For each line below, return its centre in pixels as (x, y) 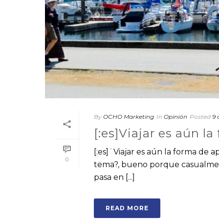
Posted (200, 117)
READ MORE (127, 208)
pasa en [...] (114, 177)
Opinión (175, 117)
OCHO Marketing (129, 117)
